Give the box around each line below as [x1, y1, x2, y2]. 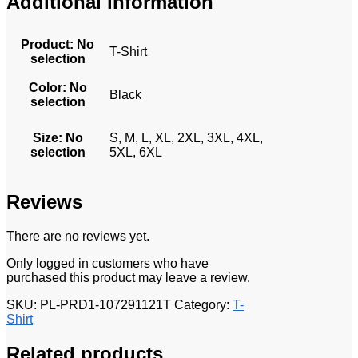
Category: [174, 298, 233, 312]
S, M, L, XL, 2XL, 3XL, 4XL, [109, 131, 263, 145]
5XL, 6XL [109, 145, 162, 160]
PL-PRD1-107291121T [40, 298, 171, 312]
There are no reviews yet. [6, 229, 149, 244]
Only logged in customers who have [6, 257, 209, 271]
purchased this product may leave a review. [6, 271, 250, 285]
